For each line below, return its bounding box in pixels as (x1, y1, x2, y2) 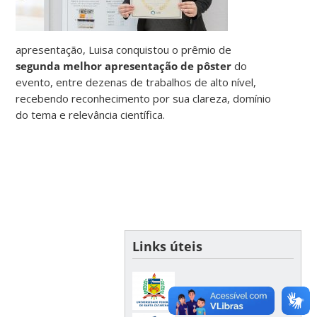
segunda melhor (16, 58, 103, 73)
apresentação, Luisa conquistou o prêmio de (16, 42, 232, 57)
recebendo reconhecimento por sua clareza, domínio (16, 91, 272, 105)
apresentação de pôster (105, 58, 232, 73)
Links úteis (132, 237, 202, 255)
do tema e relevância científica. (16, 107, 166, 122)
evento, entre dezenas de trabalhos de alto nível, (16, 74, 257, 89)
